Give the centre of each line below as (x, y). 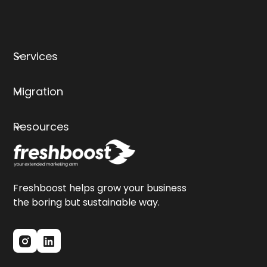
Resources (41, 127)
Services (36, 57)
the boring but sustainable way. (87, 203)
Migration (38, 92)
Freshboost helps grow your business (100, 188)
